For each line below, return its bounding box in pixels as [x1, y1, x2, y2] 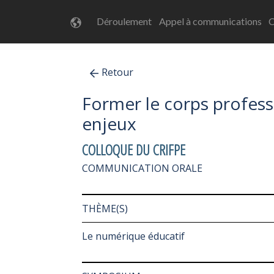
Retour [102, 65, 134, 79]
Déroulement [97, 15, 152, 28]
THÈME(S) [82, 201, 128, 215]
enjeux [82, 111, 136, 135]
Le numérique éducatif [82, 229, 185, 243]
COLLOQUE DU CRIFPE [82, 139, 185, 160]
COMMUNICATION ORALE [82, 161, 202, 175]
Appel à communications [158, 15, 262, 28]
